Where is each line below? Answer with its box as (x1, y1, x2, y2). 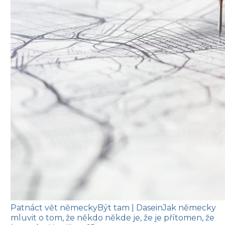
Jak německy (163, 203, 216, 212)
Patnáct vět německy (11, 203, 97, 212)
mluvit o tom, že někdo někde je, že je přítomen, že (11, 213, 214, 222)
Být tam (97, 203, 132, 212)
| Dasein (132, 203, 163, 212)
